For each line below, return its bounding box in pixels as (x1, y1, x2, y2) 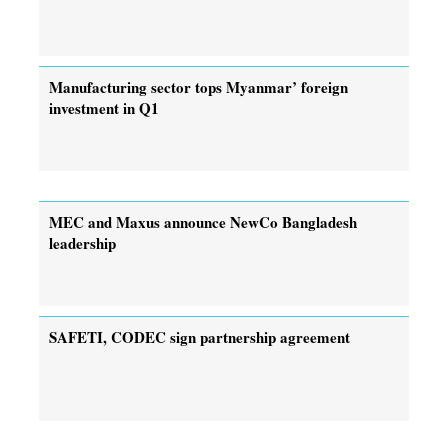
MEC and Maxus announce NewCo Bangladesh (49, 210, 357, 233)
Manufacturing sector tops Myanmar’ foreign (49, 75, 348, 98)
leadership (49, 231, 116, 254)
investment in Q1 (49, 96, 159, 119)
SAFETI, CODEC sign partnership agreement (49, 325, 350, 348)
